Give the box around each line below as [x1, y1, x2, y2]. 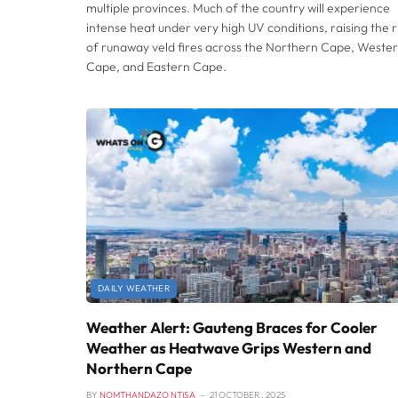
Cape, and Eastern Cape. [86, 59, 227, 76]
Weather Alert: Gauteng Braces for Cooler [86, 317, 378, 337]
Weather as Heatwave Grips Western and [86, 338, 371, 357]
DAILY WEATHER [98, 282, 170, 294]
